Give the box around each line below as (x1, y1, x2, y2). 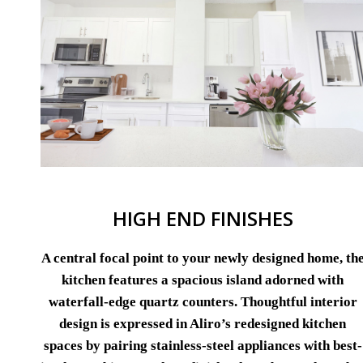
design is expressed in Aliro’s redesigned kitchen (59, 316, 346, 332)
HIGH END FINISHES (112, 205, 293, 233)
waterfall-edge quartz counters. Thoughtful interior (48, 294, 357, 310)
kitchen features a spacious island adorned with (62, 272, 344, 288)
